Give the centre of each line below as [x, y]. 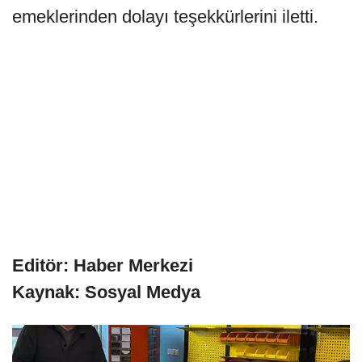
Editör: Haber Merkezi [103, 265]
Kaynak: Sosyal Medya [106, 292]
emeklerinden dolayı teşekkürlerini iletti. [165, 16]
